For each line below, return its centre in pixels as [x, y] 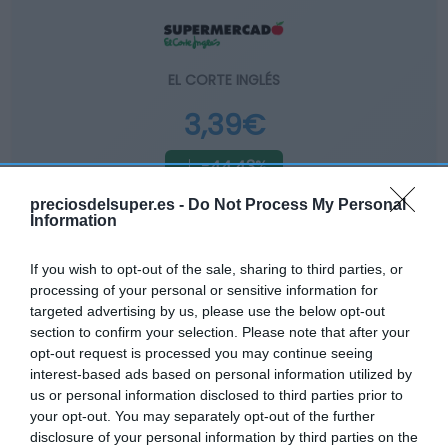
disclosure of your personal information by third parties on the [224, 436]
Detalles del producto [185, 320]
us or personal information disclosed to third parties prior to [216, 394]
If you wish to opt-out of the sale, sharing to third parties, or [216, 268]
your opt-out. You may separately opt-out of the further [202, 415]
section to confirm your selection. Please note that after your [220, 331]
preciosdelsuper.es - [109, 204]
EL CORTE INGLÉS [224, 80]
